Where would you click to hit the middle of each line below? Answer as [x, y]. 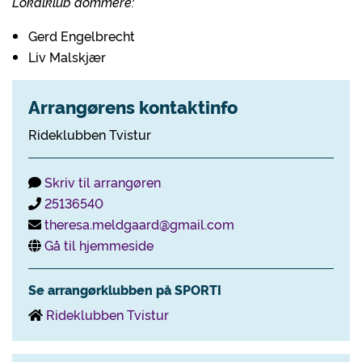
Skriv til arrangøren [103, 182]
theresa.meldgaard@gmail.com [139, 224]
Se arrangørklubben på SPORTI [125, 289]
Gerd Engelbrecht [82, 36]
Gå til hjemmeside [99, 245]
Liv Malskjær [67, 57]
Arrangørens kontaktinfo [133, 106]
